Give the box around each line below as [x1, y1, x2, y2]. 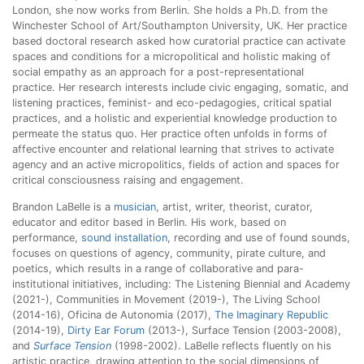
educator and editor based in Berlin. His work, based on [12, 216, 286, 228]
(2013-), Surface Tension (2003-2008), [145, 324, 341, 336]
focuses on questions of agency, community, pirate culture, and [12, 247, 326, 259]
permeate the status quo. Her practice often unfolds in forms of [12, 128, 327, 140]
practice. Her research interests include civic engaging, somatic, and [12, 81, 349, 93]
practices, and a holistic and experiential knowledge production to [12, 112, 337, 124]
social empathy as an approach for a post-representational [12, 66, 304, 78]
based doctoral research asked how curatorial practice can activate [12, 35, 345, 47]
